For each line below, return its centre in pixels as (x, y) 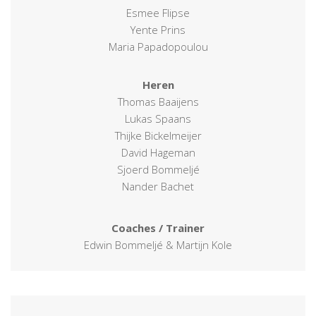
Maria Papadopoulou (158, 46)
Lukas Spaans (158, 118)
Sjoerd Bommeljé (158, 169)
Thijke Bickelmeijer (158, 135)
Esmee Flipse (158, 12)
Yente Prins (158, 29)
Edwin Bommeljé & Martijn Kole (158, 244)
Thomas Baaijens (158, 101)
